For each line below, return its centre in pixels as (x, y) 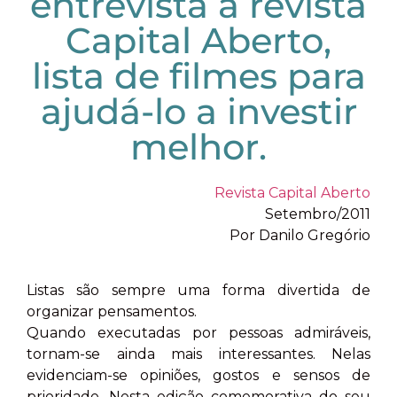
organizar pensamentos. (112, 312)
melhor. (198, 147)
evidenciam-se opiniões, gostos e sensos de (198, 376)
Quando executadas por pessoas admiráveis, (198, 333)
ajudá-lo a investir (198, 111)
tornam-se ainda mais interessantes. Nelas (198, 354)
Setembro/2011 (318, 214)
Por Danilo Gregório (300, 235)
